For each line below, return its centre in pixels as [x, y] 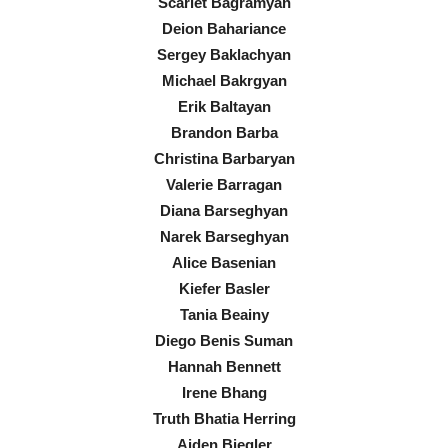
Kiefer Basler [224, 289]
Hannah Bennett [224, 367]
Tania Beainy [224, 315]
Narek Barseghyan [224, 237]
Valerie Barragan [224, 185]
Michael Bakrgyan [224, 81]
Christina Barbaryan [224, 159]
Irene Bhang [224, 393]
